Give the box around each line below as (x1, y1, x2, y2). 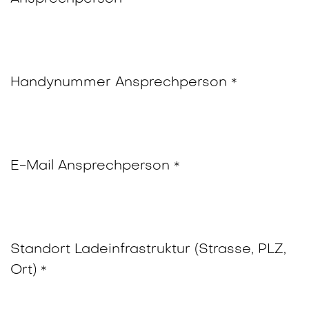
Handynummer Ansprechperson (10, 76, 227, 90)
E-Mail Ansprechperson (10, 159, 170, 174)
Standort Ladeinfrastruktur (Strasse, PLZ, (10, 243, 286, 257)
